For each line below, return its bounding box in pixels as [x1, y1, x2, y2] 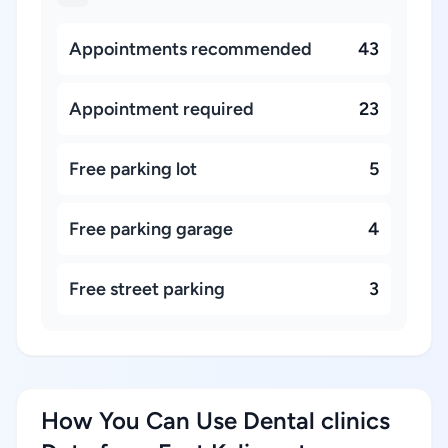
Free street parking [69, 278, 225, 300]
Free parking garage [69, 218, 233, 240]
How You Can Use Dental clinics [41, 406, 390, 435]
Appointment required [69, 98, 254, 120]
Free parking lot [69, 158, 197, 180]
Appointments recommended [69, 38, 312, 60]
